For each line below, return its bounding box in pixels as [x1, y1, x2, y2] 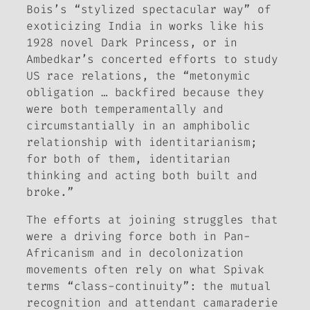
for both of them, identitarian [26, 151, 230, 166]
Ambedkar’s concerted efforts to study [26, 51, 278, 66]
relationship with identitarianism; [26, 134, 257, 149]
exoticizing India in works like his [26, 18, 264, 33]
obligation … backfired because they [26, 84, 264, 100]
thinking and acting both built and [26, 167, 257, 183]
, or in [189, 35, 237, 50]
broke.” [26, 184, 74, 199]
